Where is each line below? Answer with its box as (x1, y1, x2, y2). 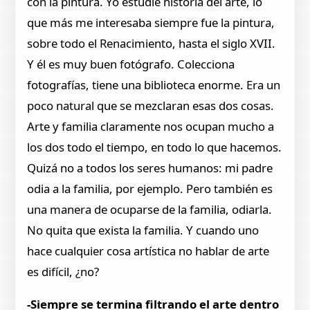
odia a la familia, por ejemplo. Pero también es (27, 180, 273, 197)
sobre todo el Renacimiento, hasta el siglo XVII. (27, 35, 276, 51)
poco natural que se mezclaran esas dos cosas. (27, 97, 275, 113)
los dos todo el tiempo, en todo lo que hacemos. (27, 138, 282, 155)
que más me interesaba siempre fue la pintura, (27, 14, 275, 30)
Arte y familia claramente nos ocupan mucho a (27, 118, 275, 134)
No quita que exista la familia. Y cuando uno (27, 221, 259, 238)
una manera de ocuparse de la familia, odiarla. (27, 201, 273, 217)
